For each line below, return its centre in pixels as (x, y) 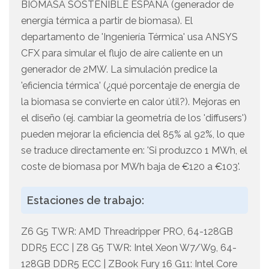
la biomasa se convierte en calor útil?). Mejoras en (131, 102)
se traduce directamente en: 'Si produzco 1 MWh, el (134, 151)
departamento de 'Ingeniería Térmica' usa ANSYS (129, 37)
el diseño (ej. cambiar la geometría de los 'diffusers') (134, 118)
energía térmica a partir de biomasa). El (107, 21)
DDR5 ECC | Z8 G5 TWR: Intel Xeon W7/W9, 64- (129, 248)
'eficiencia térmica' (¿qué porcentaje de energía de (130, 86)
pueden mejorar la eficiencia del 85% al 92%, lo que (133, 134)
